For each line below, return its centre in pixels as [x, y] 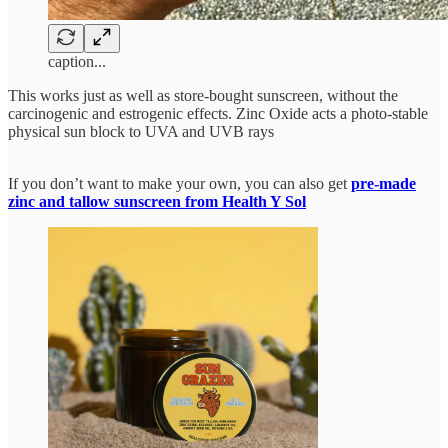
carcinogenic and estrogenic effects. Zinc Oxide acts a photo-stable [218, 114]
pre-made [383, 184]
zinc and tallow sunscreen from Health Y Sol [157, 202]
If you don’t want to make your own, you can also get [179, 184]
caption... [77, 62]
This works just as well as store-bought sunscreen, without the [203, 96]
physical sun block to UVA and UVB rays [141, 132]
